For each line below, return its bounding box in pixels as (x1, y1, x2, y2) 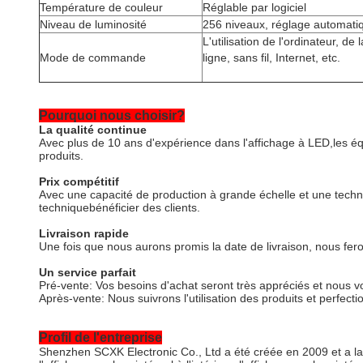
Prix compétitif (39, 175, 119, 188)
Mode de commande (40, 51, 146, 64)
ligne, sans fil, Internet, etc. (203, 51, 340, 64)
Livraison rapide (39, 227, 129, 240)
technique (39, 201, 89, 214)
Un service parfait (39, 266, 136, 279)
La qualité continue (39, 123, 147, 136)
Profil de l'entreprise (39, 331, 162, 344)
